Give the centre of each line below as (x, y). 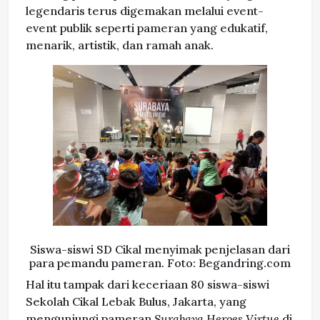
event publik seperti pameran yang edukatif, (147, 28)
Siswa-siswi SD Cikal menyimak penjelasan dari (160, 250)
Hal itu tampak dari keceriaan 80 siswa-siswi (147, 285)
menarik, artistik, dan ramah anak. (120, 45)
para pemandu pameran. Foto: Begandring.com (160, 263)
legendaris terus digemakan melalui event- (145, 11)
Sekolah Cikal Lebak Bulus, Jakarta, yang (136, 302)
